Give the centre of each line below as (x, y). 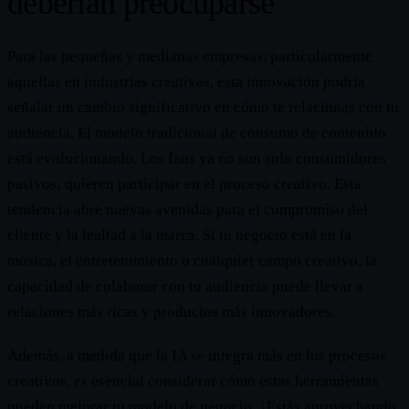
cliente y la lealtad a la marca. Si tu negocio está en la (179, 236)
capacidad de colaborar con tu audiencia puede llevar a (185, 287)
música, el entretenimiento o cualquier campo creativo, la (192, 261)
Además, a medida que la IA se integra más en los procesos (197, 356)
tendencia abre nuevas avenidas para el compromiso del (188, 210)
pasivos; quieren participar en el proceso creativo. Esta (184, 184)
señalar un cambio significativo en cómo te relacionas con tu (203, 108)
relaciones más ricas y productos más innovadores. (171, 312)
